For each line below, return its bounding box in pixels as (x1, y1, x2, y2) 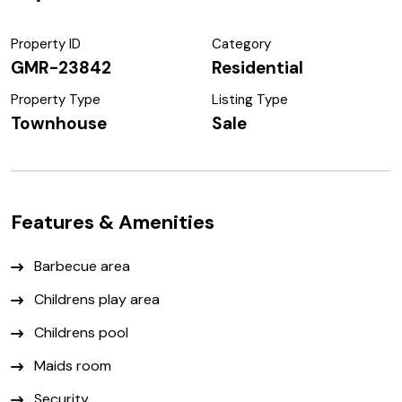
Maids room (31, 356, 111, 376)
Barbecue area (31, 257, 130, 276)
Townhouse (11, 112, 107, 135)
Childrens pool (31, 323, 128, 343)
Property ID (11, 35, 81, 54)
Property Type (11, 91, 100, 109)
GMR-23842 (11, 57, 111, 80)
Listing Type (212, 91, 288, 109)
